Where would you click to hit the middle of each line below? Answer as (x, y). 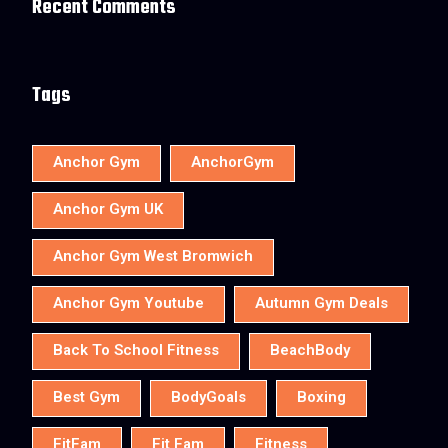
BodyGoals (208, 398)
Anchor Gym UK (108, 210)
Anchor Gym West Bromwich (153, 257)
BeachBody (310, 351)
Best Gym (86, 398)
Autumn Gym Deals (321, 304)
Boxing (321, 398)
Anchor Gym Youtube (128, 304)
